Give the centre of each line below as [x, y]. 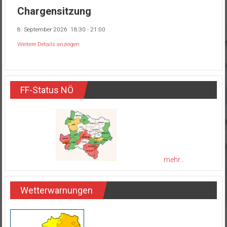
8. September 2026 [42, 30]
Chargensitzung [54, 11]
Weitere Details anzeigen [48, 44]
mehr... [174, 159]
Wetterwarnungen [56, 190]
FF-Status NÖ [47, 90]
